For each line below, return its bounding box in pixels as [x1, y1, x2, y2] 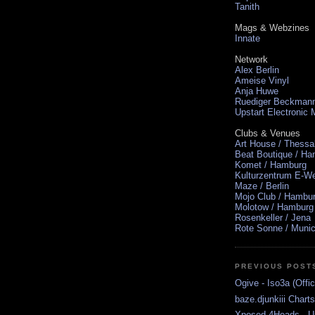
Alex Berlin [235, 64, 279, 75]
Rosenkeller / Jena [235, 212, 311, 223]
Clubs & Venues [235, 127, 300, 139]
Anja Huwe [235, 85, 278, 96]
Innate [235, 32, 260, 44]
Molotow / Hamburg [235, 201, 314, 212]
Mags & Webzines [235, 22, 309, 33]
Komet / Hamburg [235, 159, 307, 170]
